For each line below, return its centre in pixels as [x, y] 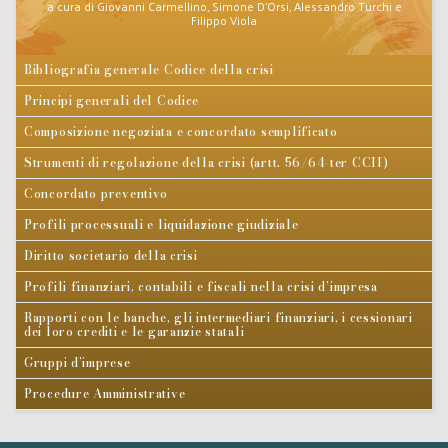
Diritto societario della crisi [111, 255]
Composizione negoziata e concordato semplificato [181, 131]
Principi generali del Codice [112, 100]
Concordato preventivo [96, 193]
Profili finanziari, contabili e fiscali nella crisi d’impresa [201, 286]
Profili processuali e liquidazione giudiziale [161, 224]
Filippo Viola [224, 20]
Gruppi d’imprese [77, 362]
